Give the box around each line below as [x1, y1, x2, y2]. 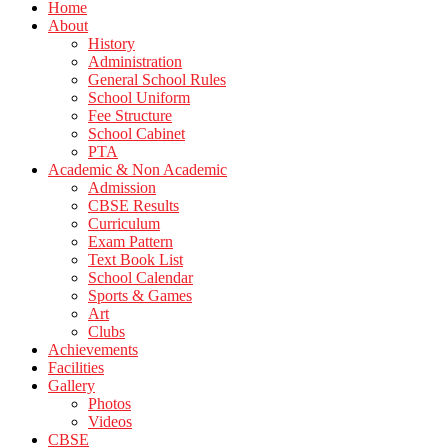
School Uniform [88, 89, 190, 106]
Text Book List [88, 251, 183, 268]
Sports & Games [88, 287, 192, 304]
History [88, 35, 135, 52]
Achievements [48, 341, 138, 358]
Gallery [48, 377, 95, 394]
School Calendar [88, 269, 193, 286]
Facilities [48, 359, 104, 376]
